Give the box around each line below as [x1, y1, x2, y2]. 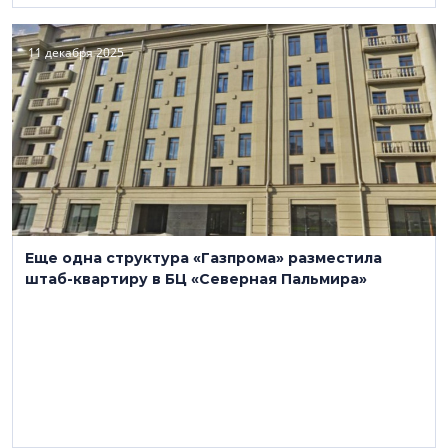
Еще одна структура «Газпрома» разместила [25, 249, 382, 267]
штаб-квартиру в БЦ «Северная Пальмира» [25, 270, 367, 288]
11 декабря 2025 [28, 44, 124, 61]
